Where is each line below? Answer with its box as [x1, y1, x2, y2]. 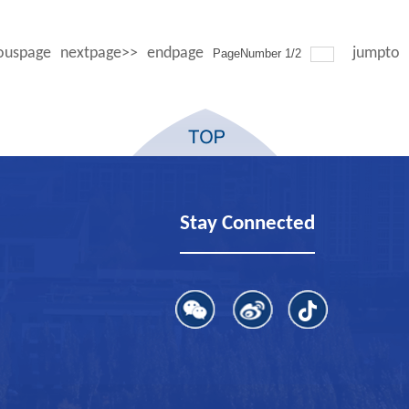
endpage [147, 45, 204, 62]
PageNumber [213, 47, 285, 60]
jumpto [352, 45, 404, 62]
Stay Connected [180, 214, 316, 235]
